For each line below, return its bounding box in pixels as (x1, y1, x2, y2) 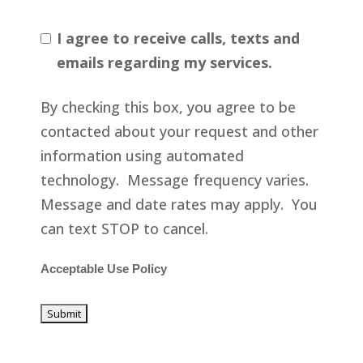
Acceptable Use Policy (40, 262, 167, 275)
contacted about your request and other (40, 121, 318, 141)
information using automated (40, 145, 244, 165)
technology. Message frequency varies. (40, 169, 313, 190)
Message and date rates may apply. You (40, 194, 318, 214)
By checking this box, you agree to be (40, 96, 296, 117)
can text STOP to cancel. (40, 218, 220, 238)
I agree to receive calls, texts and (56, 28, 300, 48)
